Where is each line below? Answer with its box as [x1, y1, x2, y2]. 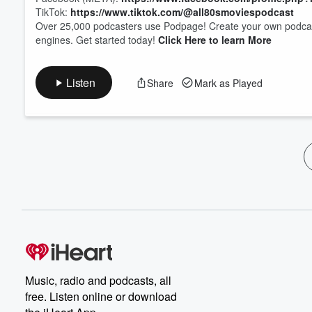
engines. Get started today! [36, 33, 158, 47]
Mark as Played [194, 75, 263, 90]
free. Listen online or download [25, 288, 177, 304]
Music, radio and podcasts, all [25, 272, 171, 288]
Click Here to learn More [158, 33, 272, 47]
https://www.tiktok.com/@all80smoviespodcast [70, 5, 297, 19]
